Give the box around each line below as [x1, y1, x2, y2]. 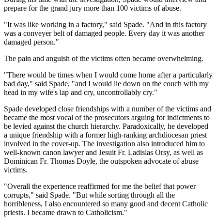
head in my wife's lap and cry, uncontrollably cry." [4, 88, 157, 96]
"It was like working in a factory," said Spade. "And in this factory [4, 20, 207, 29]
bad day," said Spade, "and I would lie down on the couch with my [4, 79, 209, 88]
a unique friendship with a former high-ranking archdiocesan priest [4, 130, 207, 139]
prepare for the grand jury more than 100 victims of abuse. [4, 3, 181, 12]
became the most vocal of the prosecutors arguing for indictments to [4, 113, 210, 122]
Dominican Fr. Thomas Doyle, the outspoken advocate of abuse [4, 156, 199, 165]
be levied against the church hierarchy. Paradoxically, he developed [4, 122, 208, 130]
